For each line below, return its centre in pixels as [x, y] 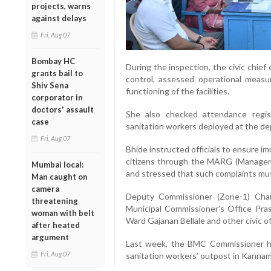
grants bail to [57, 73]
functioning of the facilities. [177, 91]
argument [50, 237]
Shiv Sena [50, 85]
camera [45, 188]
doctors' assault [63, 109]
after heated [56, 225]
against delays [59, 18]
